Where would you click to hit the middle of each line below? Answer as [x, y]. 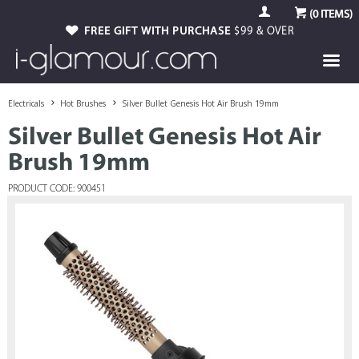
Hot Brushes [83, 103]
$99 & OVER [264, 32]
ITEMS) [335, 15]
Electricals [26, 103]
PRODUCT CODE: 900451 [57, 189]
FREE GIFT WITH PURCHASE [159, 32]
